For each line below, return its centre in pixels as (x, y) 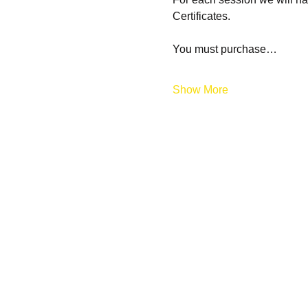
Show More (200, 90)
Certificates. (201, 16)
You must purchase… (224, 49)
